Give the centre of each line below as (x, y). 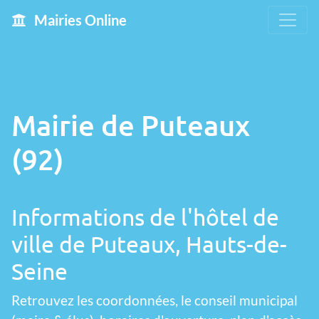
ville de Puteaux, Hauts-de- (149, 244)
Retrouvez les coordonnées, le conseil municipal (155, 300)
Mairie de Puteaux (131, 125)
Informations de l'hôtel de (145, 217)
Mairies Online (79, 20)
